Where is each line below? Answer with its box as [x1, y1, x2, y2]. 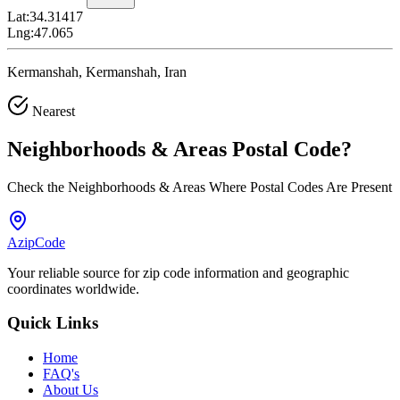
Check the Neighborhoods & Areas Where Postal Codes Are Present [7, 179, 392, 195]
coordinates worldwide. [7, 280, 139, 296]
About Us [43, 382, 98, 398]
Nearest [29, 103, 75, 119]
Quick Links [7, 313, 98, 333]
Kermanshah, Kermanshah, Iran [7, 63, 187, 79]
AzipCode [7, 234, 65, 250]
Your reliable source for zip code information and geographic [7, 264, 349, 280]
